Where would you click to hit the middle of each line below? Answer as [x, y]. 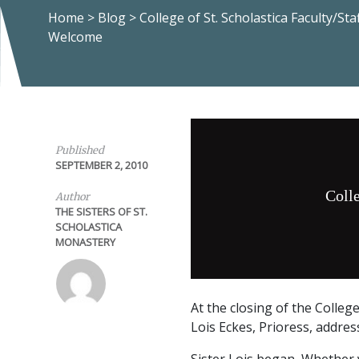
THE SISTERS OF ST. [101, 212]
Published [79, 150]
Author [72, 196]
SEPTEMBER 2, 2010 [101, 165]
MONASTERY [85, 242]
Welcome [75, 37]
